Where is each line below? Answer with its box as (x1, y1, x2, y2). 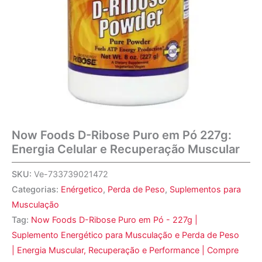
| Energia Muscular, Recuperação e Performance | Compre (12, 245, 239, 256)
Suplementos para (170, 184, 241, 195)
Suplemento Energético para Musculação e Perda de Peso (12, 230, 239, 240)
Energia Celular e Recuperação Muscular (12, 142, 240, 156)
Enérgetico (61, 184, 103, 195)
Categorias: (12, 184, 61, 195)
